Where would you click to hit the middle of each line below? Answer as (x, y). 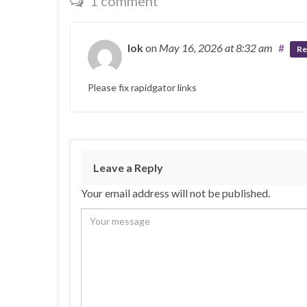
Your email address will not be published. (175, 193)
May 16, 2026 (192, 48)
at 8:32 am (249, 48)
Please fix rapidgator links (142, 88)
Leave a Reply (128, 168)
